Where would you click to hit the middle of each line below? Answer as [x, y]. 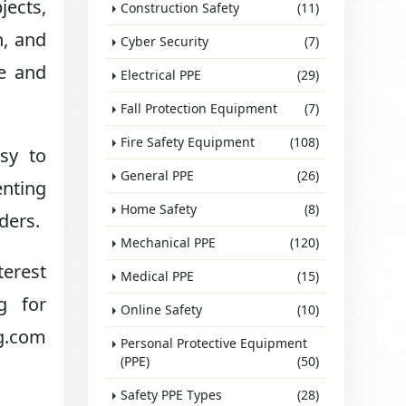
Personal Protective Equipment [214, 343]
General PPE [158, 175]
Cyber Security [165, 41]
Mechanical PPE [169, 242]
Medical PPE [158, 276]
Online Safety [162, 309]
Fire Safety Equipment [188, 142]
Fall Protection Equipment [199, 108]
